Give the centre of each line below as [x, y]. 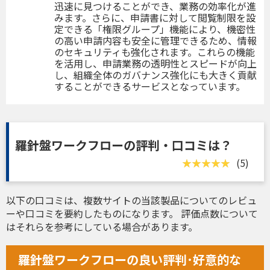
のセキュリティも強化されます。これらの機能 [155, 52]
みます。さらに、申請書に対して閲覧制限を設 [155, 17]
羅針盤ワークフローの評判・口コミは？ [124, 145]
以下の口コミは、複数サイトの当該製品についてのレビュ [131, 200]
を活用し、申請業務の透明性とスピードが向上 [155, 63]
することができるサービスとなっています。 [150, 86]
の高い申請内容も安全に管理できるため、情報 [155, 40]
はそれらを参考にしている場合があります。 [102, 226]
